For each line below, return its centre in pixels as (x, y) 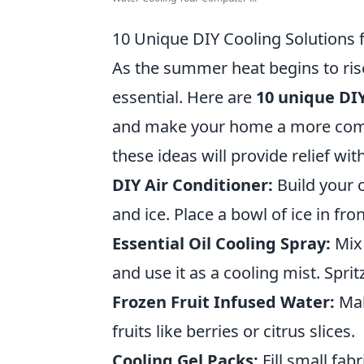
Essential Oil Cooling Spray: (221, 243)
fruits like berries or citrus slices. (234, 331)
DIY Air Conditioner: (193, 185)
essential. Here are (184, 97)
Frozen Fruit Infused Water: (223, 302)
